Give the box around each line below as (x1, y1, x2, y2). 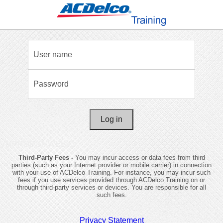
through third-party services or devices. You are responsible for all (17, 184, 206, 191)
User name (33, 50, 72, 59)
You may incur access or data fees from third (75, 154, 205, 161)
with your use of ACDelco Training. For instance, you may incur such (12, 169, 211, 176)
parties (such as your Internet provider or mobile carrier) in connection (11, 161, 212, 169)
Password (33, 80, 69, 88)
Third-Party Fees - (18, 154, 75, 161)
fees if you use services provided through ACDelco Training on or (18, 176, 205, 184)
